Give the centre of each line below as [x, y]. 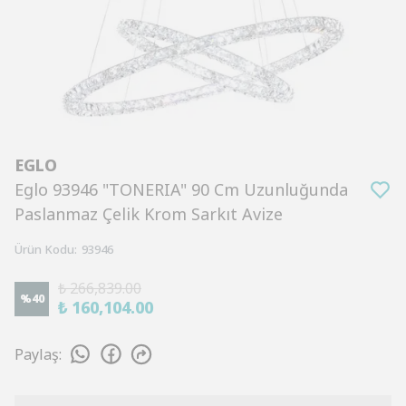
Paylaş [37, 354]
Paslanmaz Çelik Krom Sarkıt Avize [149, 214]
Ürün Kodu [44, 249]
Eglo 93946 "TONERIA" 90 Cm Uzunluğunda [181, 189]
